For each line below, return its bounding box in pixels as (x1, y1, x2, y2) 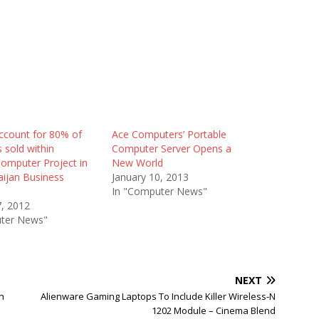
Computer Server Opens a (111, 142, 231, 155)
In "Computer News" (111, 184, 207, 198)
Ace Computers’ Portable (111, 127, 226, 141)
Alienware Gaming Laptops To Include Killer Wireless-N (41, 290, 276, 303)
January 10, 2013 (111, 170, 189, 184)
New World (111, 156, 163, 169)
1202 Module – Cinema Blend (152, 304, 276, 317)
